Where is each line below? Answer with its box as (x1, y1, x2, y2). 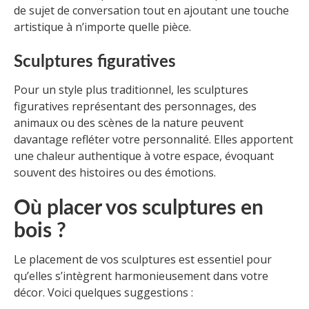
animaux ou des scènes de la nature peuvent (14, 115, 243, 131)
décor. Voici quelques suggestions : (14, 285, 193, 301)
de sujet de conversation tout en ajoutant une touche (14, 3, 289, 19)
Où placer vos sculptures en (14, 198, 263, 219)
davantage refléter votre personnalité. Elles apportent (14, 132, 293, 148)
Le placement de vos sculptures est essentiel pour (14, 252, 272, 268)
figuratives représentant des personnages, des (14, 99, 257, 114)
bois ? (14, 221, 66, 242)
